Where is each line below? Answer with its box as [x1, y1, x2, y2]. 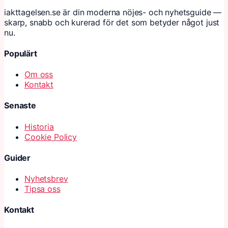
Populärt [4, 48, 37, 59]
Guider [4, 152, 31, 163]
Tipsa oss [24, 184, 61, 194]
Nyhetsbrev [24, 174, 68, 184]
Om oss [24, 69, 53, 80]
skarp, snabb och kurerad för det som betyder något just [4, 17, 220, 27]
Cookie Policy [24, 131, 77, 142]
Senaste [4, 100, 36, 111]
